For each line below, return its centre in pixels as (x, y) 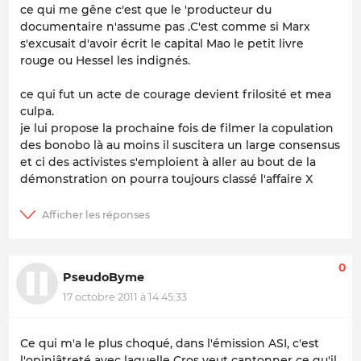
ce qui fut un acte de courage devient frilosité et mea (176, 95)
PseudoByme (104, 278)
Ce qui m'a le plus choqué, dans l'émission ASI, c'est (170, 344)
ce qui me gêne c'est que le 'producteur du (146, 10)
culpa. (37, 112)
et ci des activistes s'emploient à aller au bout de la (168, 162)
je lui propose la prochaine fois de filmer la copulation (177, 129)
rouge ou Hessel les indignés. (105, 61)
